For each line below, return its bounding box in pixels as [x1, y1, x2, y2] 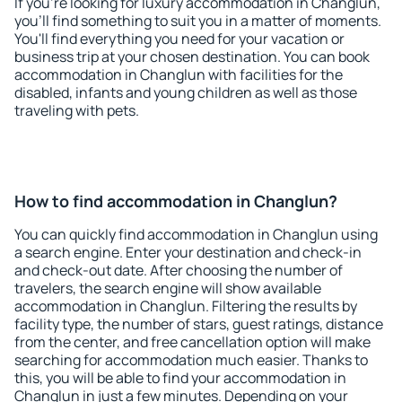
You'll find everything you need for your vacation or [14, 29, 345, 48]
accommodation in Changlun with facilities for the [14, 65, 343, 84]
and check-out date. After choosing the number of [14, 260, 343, 280]
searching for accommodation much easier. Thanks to [14, 350, 368, 370]
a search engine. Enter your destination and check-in [14, 242, 362, 262]
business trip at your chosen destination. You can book [14, 47, 370, 66]
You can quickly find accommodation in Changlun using [14, 224, 378, 244]
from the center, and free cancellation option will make [14, 332, 371, 352]
